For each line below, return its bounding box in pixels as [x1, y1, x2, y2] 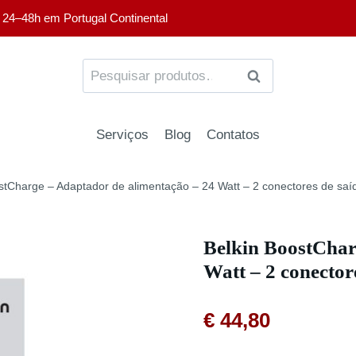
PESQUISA [243, 68, 317, 84]
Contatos [207, 126, 261, 142]
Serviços [95, 126, 149, 142]
